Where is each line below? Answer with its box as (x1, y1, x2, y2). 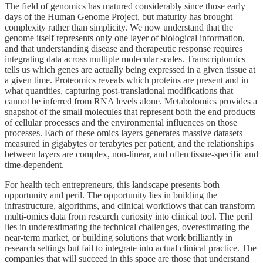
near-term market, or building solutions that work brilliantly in (5, 232, 232, 243)
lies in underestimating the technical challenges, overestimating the (5, 222, 249, 232)
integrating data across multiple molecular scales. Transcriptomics (5, 54, 245, 65)
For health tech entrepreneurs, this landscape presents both (5, 180, 220, 190)
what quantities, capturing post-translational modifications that (5, 86, 233, 96)
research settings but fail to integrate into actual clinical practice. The (5, 243, 257, 254)
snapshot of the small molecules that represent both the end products (5, 107, 255, 117)
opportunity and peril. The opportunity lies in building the (5, 190, 217, 201)
